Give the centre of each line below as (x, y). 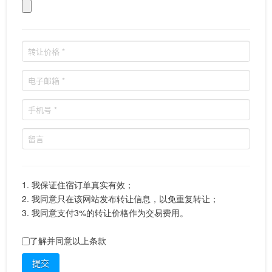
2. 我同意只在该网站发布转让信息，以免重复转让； (121, 198)
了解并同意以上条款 (68, 240)
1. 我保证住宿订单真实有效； (78, 184)
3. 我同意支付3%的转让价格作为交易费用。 (105, 212)
